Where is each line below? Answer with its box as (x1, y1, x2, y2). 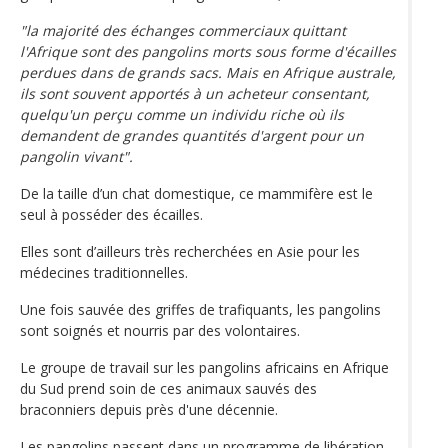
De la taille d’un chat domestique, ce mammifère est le (20, 183, 373, 203)
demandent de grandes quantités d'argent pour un (20, 125, 364, 145)
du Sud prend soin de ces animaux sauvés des (20, 378, 317, 398)
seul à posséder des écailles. (20, 204, 203, 224)
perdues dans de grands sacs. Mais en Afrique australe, (20, 62, 396, 82)
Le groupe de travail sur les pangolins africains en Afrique (20, 357, 389, 377)
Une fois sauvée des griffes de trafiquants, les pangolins (20, 299, 381, 319)
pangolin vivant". (20, 146, 133, 166)
